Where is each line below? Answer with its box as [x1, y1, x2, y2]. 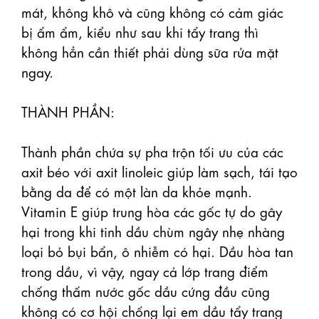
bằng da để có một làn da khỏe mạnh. [21, 182, 252, 200]
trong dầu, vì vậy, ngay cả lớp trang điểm [21, 261, 268, 280]
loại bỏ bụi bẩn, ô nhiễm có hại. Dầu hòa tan [21, 241, 293, 260]
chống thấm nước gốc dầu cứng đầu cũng [21, 281, 270, 300]
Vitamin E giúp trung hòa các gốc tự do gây [21, 202, 282, 220]
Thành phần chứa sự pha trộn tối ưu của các [21, 142, 283, 160]
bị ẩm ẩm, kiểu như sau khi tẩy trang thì [21, 22, 258, 41]
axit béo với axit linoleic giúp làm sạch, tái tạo [21, 162, 298, 180]
